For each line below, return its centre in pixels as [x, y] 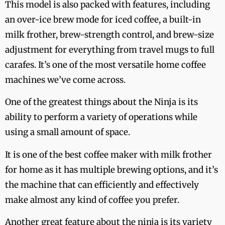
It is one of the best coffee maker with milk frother [108, 154]
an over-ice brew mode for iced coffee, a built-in [103, 20]
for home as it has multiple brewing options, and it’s [111, 170]
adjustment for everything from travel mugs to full [110, 50]
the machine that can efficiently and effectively [102, 185]
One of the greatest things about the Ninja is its [101, 102]
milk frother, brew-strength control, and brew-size [109, 35]
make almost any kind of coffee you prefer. [92, 200]
